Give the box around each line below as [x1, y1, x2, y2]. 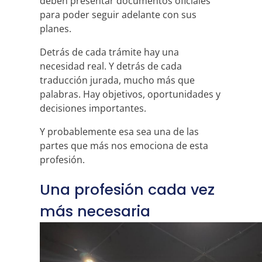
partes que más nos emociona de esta [40, 139, 208, 152]
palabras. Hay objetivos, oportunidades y [40, 88, 220, 101]
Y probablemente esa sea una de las [40, 125, 199, 138]
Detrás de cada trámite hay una [40, 46, 179, 58]
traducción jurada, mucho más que [40, 74, 195, 87]
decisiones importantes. [40, 102, 146, 115]
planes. [40, 22, 71, 35]
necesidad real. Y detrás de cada [40, 60, 182, 73]
